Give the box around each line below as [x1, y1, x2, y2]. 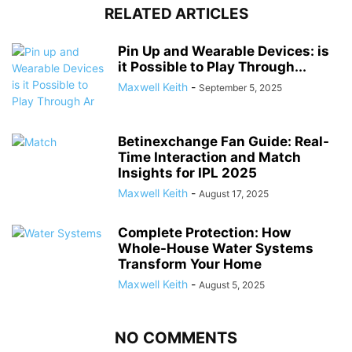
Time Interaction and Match [118, 149, 301, 166]
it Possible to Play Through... [118, 59, 306, 75]
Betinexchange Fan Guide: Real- [118, 134, 329, 150]
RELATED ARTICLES [104, 5, 248, 24]
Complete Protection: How [118, 225, 291, 241]
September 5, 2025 [199, 82, 282, 94]
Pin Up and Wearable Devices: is [118, 43, 329, 60]
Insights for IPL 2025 [118, 165, 257, 181]
